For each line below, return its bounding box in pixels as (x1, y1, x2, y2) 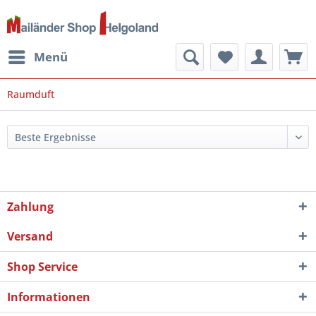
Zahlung (7, 199, 54, 214)
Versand (7, 229, 53, 244)
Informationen (7, 289, 90, 305)
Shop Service (7, 259, 78, 274)
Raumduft (7, 87, 54, 101)
